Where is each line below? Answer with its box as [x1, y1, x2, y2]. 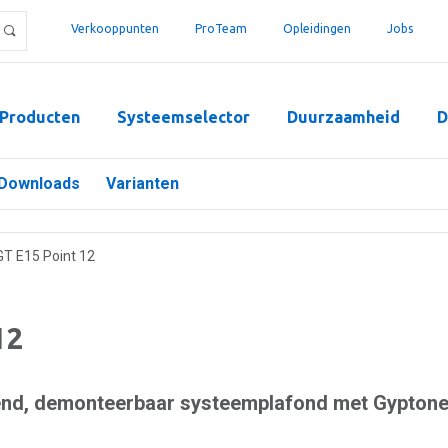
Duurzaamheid [287, 108, 400, 126]
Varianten [106, 174, 179, 193]
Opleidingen [283, 22, 351, 35]
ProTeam [195, 22, 247, 35]
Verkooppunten [71, 22, 159, 35]
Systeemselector [117, 108, 250, 126]
